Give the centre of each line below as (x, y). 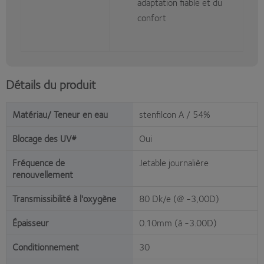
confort (152, 18)
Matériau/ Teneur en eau (60, 114)
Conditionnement (46, 247)
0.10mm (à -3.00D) (178, 223)
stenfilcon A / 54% (175, 114)
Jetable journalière (174, 163)
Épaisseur (31, 223)
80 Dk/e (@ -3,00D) (179, 199)
